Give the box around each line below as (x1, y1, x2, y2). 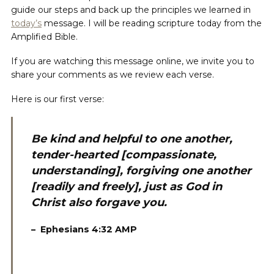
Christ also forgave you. (31, 196, 167, 209)
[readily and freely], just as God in (31, 180, 222, 193)
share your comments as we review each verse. (11, 69, 214, 80)
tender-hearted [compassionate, (31, 148, 217, 161)
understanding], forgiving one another (31, 164, 251, 177)
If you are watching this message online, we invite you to (11, 56, 254, 67)
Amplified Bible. (11, 31, 78, 42)
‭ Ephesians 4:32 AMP (38, 224, 137, 235)
